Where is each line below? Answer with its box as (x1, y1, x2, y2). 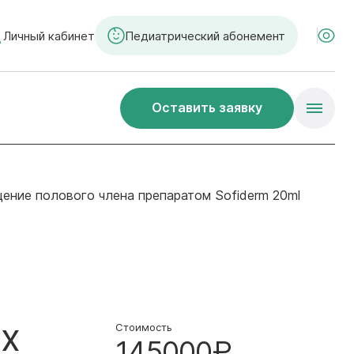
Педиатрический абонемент (125, 28, 285, 43)
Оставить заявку (152, 100, 262, 115)
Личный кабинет (3, 28, 95, 43)
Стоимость (115, 321, 172, 333)
